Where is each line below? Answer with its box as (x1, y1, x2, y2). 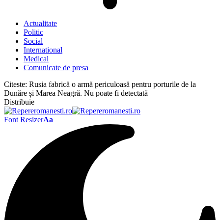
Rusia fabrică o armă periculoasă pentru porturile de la (29, 80, 196, 88)
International (24, 46, 62, 54)
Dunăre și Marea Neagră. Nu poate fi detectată (4, 89, 148, 97)
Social (24, 37, 43, 45)
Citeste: (4, 80, 27, 88)
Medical (24, 55, 49, 63)
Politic (24, 28, 43, 36)
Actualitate (24, 19, 57, 27)
